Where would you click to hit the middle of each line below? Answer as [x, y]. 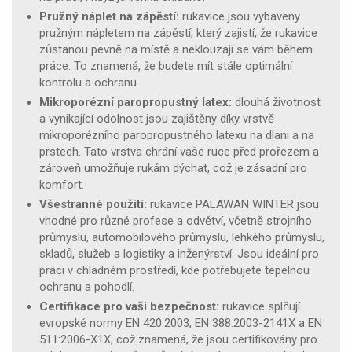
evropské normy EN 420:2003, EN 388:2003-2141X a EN [181, 323]
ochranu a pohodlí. [87, 286]
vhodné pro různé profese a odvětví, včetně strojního [176, 220]
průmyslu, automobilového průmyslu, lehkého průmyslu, [182, 237]
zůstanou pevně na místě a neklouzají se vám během [176, 49]
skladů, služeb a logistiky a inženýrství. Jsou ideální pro [179, 253]
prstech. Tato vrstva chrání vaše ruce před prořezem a [179, 151]
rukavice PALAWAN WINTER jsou [233, 204]
